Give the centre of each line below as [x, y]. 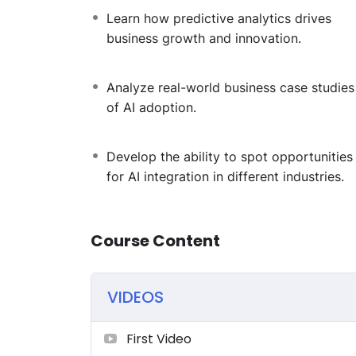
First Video [159, 339]
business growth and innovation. [204, 38]
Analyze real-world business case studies [230, 87]
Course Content [155, 240]
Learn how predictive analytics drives [219, 18]
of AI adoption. [151, 107]
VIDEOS [135, 297]
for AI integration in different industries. [225, 176]
